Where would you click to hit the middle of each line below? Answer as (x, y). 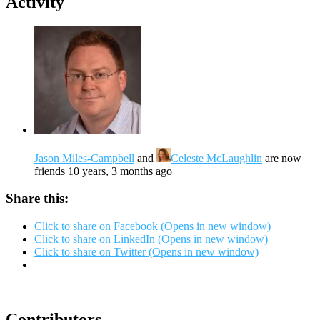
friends (51, 171)
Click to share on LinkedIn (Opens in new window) (151, 239)
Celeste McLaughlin (216, 158)
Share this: (37, 199)
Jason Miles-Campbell (84, 158)
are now (282, 158)
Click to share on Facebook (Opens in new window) (152, 226)
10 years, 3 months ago (120, 171)
